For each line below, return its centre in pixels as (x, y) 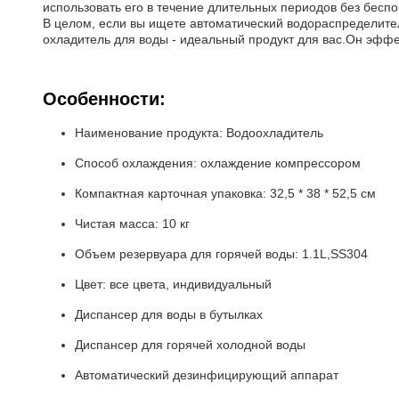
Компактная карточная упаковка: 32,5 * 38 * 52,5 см (225, 193)
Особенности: (104, 99)
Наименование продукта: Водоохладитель (199, 133)
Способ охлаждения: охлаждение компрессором (218, 163)
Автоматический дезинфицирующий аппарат (207, 375)
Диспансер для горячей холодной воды (190, 345)
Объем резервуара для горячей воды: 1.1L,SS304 (221, 254)
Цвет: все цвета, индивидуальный (173, 284)
